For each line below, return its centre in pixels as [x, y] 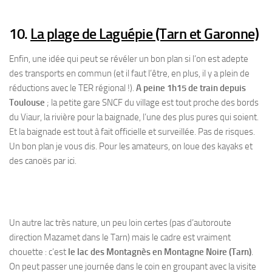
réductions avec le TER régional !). [73, 88]
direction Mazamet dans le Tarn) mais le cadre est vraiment [120, 237]
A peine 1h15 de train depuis [191, 88]
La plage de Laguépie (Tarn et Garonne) [144, 34]
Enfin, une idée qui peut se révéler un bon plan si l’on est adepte [129, 59]
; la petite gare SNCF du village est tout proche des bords [152, 103]
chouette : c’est [39, 252]
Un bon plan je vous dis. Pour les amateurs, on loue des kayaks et [131, 146]
